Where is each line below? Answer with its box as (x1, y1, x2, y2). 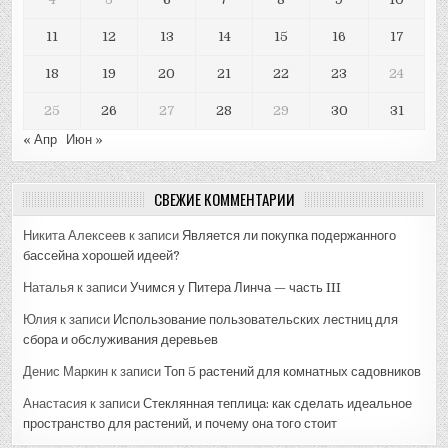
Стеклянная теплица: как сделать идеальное (143, 395, 413, 411)
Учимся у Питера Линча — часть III (130, 279, 342, 295)
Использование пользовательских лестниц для (113, 311, 399, 327)
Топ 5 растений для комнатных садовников (164, 363, 422, 379)
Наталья (23, 279, 75, 295)
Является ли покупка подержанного (182, 227, 397, 243)
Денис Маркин (23, 363, 109, 379)
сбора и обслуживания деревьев (23, 331, 219, 347)
